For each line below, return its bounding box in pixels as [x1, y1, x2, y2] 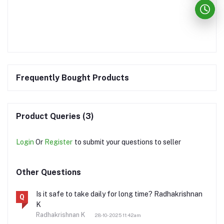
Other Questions [16, 167, 81, 177]
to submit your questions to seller [74, 138, 181, 146]
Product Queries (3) [16, 111, 94, 121]
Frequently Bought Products [16, 73, 129, 83]
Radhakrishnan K [36, 211, 86, 219]
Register [44, 138, 72, 146]
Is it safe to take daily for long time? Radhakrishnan [36, 190, 202, 198]
